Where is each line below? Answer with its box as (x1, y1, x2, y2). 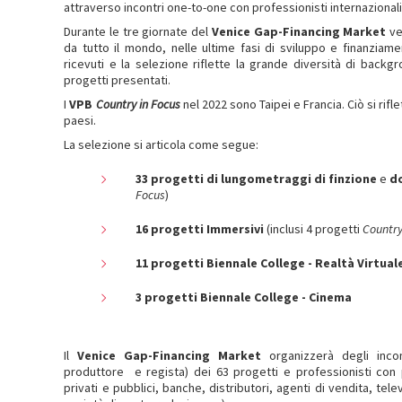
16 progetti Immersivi (135, 221, 267, 237)
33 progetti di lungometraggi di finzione (135, 170, 380, 187)
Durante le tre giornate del (64, 23, 212, 39)
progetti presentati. (64, 72, 171, 88)
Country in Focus (95, 96, 180, 112)
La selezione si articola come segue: (64, 136, 259, 153)
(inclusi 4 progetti (267, 221, 363, 237)
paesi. (64, 112, 97, 128)
